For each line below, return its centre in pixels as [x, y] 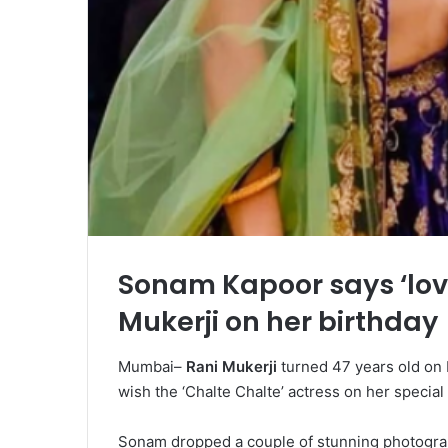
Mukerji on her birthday [278, 322]
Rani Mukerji [231, 366]
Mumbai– [152, 366]
